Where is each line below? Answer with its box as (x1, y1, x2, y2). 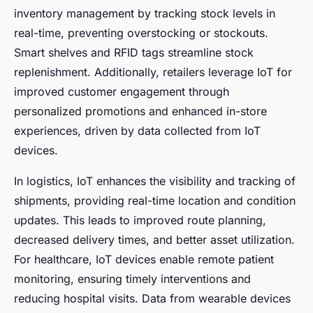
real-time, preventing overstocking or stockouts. (14, 25, 268, 40)
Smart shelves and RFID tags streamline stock (14, 45, 254, 59)
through (185, 84, 229, 99)
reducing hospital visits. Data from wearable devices (14, 291, 291, 305)
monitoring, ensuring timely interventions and (14, 271, 251, 286)
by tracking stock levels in (134, 6, 275, 20)
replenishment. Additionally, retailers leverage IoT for (14, 64, 292, 79)
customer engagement (68, 84, 185, 99)
